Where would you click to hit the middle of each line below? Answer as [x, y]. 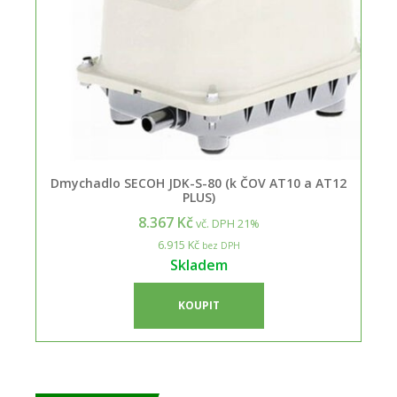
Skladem [198, 265]
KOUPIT [198, 305]
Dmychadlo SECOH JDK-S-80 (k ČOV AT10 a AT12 [198, 183]
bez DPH [219, 245]
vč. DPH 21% [226, 223]
